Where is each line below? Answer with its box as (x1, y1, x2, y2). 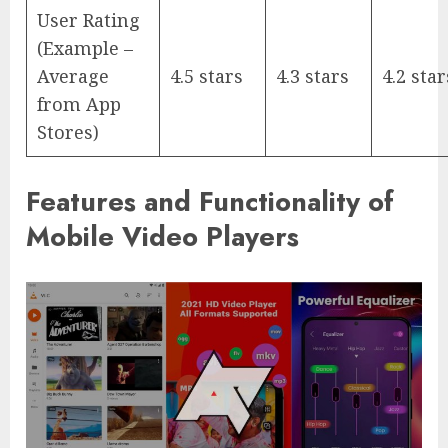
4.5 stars (170, 64, 243, 89)
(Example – (37, 36, 133, 61)
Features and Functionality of (26, 182, 394, 222)
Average (37, 64, 109, 89)
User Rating (37, 8, 140, 33)
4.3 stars (276, 64, 349, 89)
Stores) (37, 120, 99, 145)
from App (37, 92, 121, 117)
